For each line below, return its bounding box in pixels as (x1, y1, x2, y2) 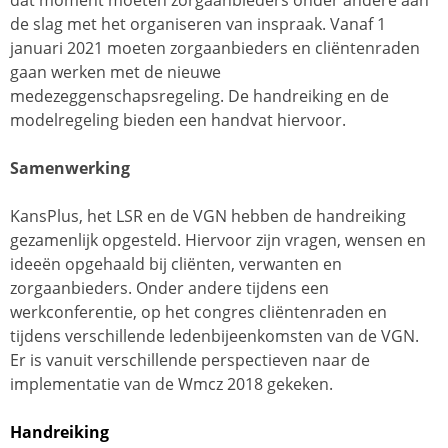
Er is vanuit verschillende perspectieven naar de (10, 349, 370, 372)
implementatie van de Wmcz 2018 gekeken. (10, 373, 333, 396)
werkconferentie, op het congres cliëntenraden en (10, 301, 387, 324)
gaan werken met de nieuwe (10, 61, 221, 84)
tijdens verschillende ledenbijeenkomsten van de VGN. (10, 325, 419, 348)
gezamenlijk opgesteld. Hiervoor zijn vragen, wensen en (10, 229, 426, 252)
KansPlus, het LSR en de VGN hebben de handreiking (10, 205, 406, 228)
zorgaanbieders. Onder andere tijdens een (10, 277, 329, 300)
